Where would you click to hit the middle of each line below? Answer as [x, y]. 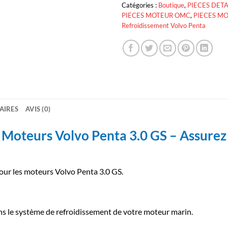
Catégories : [140, 5]
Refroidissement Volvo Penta [164, 26]
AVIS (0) [38, 109]
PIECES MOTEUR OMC [156, 16]
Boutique [171, 5]
